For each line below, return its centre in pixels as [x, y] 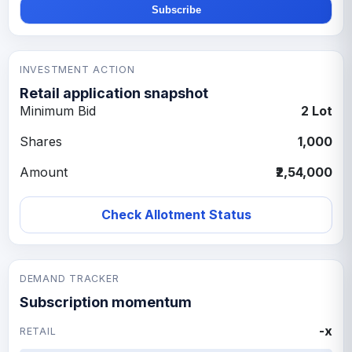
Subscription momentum [106, 302]
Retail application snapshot [114, 93]
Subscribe [176, 9]
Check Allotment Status [176, 214]
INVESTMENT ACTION [77, 69]
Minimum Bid [58, 110]
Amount [44, 172]
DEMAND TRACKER [70, 278]
